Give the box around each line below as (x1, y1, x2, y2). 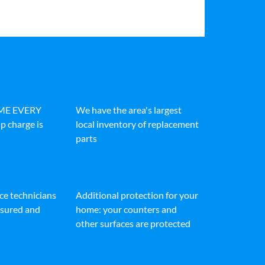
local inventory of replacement (76, 118, 199, 130)
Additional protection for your (76, 189, 198, 201)
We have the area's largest (76, 104, 182, 116)
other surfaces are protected (76, 218, 190, 230)
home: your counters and (76, 203, 177, 215)
